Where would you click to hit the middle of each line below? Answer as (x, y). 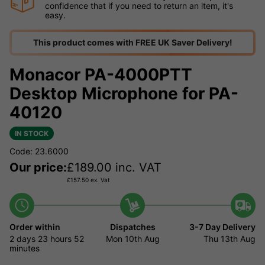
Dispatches (132, 227)
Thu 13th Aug (230, 239)
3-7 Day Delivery (223, 227)
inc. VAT (137, 168)
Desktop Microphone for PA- (124, 94)
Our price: (38, 168)
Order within (35, 227)
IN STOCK (32, 134)
